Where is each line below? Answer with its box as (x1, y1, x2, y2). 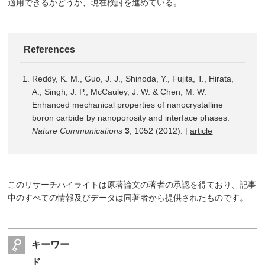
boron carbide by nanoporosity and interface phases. (32, 112, 230, 122)
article (190, 125, 213, 135)
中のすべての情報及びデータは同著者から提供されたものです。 (8, 192, 248, 202)
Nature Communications (32, 125, 123, 135)
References (23, 44, 75, 55)
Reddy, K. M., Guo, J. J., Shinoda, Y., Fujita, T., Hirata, (32, 73, 234, 83)
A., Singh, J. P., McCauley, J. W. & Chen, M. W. (32, 86, 207, 96)
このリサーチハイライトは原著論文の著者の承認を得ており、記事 (8, 179, 257, 189)
